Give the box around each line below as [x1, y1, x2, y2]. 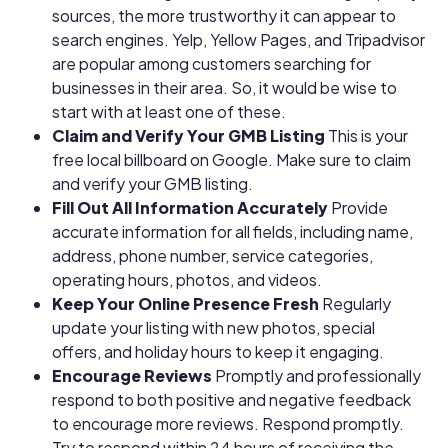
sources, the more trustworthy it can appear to [52, 4, 397, 26]
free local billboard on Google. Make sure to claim [52, 148, 412, 170]
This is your [328, 124, 409, 146]
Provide [331, 196, 389, 218]
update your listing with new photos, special [52, 316, 376, 338]
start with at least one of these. [52, 100, 287, 122]
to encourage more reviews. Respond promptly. [52, 412, 405, 434]
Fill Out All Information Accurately [52, 196, 332, 218]
